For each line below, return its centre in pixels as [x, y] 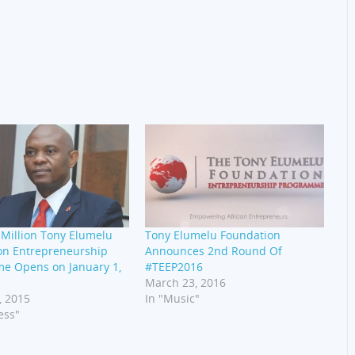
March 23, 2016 [185, 282]
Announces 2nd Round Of [213, 250]
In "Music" [172, 298]
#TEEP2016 [174, 266]
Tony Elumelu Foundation [212, 235]
